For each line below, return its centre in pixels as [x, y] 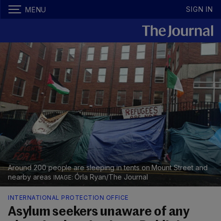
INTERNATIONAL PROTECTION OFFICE [68, 198]
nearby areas [31, 177]
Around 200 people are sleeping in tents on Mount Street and [108, 168]
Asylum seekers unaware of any [99, 212]
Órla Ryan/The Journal [111, 177]
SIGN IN [200, 9]
